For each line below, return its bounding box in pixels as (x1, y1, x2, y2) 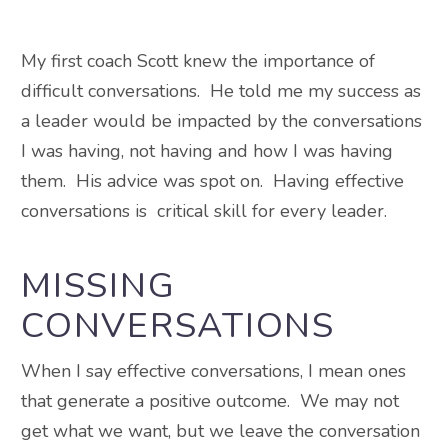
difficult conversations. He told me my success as (21, 79, 421, 104)
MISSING (21, 261, 176, 309)
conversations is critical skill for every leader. (21, 199, 387, 224)
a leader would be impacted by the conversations (21, 109, 422, 134)
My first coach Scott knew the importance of (21, 49, 375, 74)
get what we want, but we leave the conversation (21, 418, 420, 443)
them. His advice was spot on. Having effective (21, 169, 404, 194)
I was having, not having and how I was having (21, 139, 393, 164)
